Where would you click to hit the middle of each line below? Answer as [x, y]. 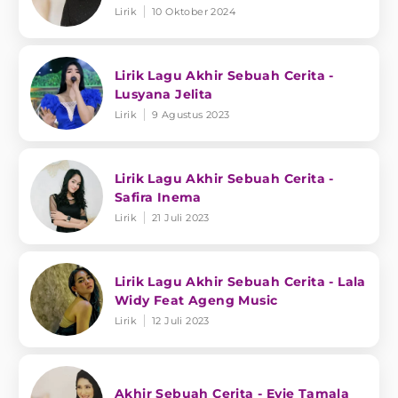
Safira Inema [158, 197]
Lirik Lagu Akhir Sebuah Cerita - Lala [240, 281]
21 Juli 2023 [181, 217]
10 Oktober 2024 [194, 11]
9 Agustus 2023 [191, 114]
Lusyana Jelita [164, 94]
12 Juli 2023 [181, 320]
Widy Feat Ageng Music [196, 300]
